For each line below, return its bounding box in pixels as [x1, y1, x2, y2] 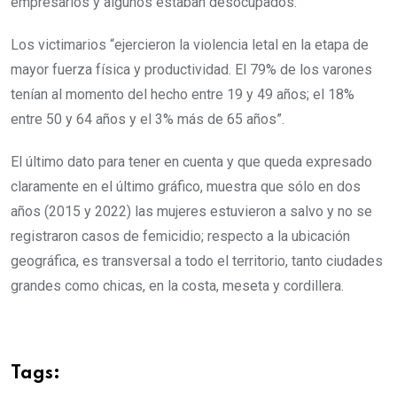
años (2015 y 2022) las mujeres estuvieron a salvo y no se [11, 203, 372, 221]
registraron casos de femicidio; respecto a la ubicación [11, 228, 350, 245]
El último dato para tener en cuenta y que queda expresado [11, 153, 372, 171]
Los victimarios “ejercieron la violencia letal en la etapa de [11, 36, 369, 54]
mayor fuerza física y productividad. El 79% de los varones [11, 61, 372, 79]
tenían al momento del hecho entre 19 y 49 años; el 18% [11, 86, 354, 104]
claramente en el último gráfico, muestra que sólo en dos [11, 178, 361, 196]
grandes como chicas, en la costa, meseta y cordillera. [11, 277, 344, 295]
